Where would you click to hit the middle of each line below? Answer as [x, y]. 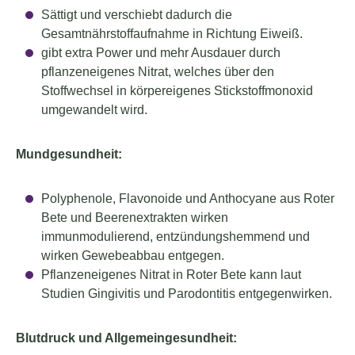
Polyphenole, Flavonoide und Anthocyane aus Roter [188, 198]
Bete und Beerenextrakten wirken [135, 218]
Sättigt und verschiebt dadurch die [137, 15]
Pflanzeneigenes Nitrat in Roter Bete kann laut [171, 275]
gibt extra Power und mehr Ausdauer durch [161, 53]
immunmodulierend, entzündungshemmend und [176, 237]
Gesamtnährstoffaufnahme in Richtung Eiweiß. [172, 34]
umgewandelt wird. [94, 110]
